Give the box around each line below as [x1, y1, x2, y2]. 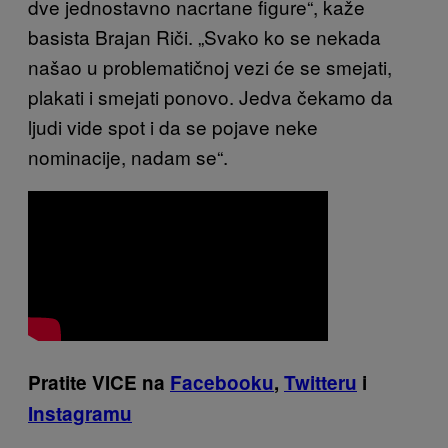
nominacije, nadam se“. [28, 142, 228, 170]
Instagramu [28, 399, 132, 427]
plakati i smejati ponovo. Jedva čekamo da [28, 82, 393, 110]
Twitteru [284, 368, 357, 396]
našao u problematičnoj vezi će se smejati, [28, 52, 392, 80]
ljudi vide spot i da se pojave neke [28, 112, 318, 140]
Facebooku [170, 368, 274, 396]
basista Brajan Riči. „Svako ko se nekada [28, 22, 381, 50]
